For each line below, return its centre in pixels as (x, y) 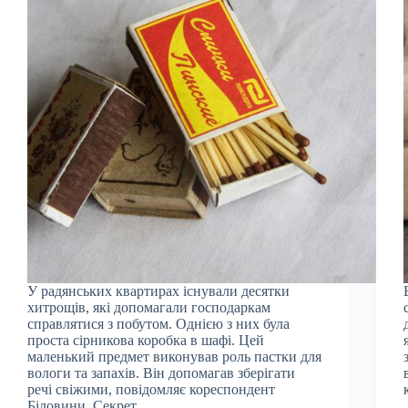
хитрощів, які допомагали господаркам (149, 307)
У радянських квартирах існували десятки (158, 291)
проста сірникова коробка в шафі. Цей (146, 340)
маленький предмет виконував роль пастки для (174, 356)
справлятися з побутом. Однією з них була (158, 323)
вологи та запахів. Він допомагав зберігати (161, 372)
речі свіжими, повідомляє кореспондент (151, 389)
